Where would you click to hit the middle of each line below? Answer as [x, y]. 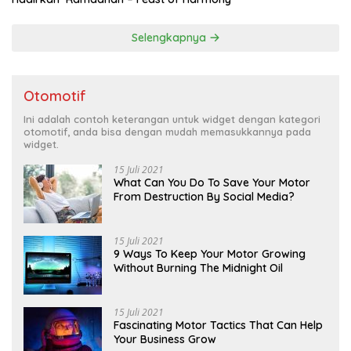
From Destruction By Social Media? [204, 197]
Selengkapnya [170, 38]
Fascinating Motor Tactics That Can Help [218, 326]
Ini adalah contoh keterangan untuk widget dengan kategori [172, 119]
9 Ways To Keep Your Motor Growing [210, 254]
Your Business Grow [165, 340]
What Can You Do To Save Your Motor [212, 183]
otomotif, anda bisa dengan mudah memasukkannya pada [167, 132]
